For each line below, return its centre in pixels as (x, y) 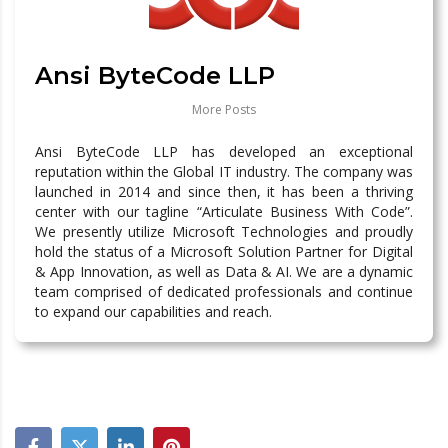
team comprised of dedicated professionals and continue (224, 292)
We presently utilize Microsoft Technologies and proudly (224, 232)
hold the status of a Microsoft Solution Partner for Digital (224, 252)
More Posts (224, 110)
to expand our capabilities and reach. (153, 312)
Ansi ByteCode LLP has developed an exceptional (224, 152)
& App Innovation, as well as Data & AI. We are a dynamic (224, 272)
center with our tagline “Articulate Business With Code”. (224, 212)
